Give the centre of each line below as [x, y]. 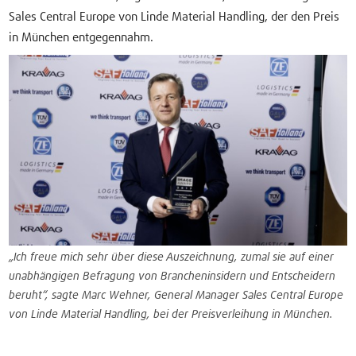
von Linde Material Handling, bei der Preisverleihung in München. [171, 315]
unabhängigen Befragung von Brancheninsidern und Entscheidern [172, 277]
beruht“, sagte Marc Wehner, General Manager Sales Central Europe [176, 296]
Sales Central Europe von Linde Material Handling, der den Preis [174, 17]
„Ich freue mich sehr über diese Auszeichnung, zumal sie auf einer [172, 258]
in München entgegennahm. [81, 38]
